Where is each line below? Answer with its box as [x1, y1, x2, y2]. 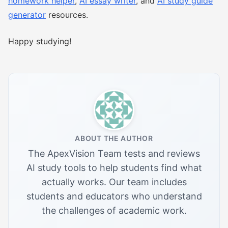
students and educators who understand [26, 191, 202, 202]
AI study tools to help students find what [26, 162, 202, 173]
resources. [46, 10, 88, 20]
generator [8, 10, 46, 20]
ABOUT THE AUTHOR [75, 134, 153, 142]
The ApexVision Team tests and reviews [28, 148, 200, 159]
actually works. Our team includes [41, 177, 187, 187]
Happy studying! [8, 36, 71, 46]
